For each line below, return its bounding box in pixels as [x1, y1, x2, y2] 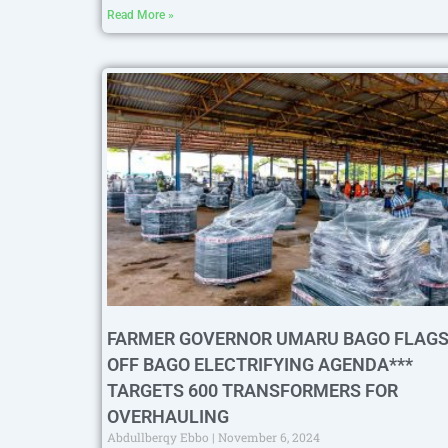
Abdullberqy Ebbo [107, 429, 212, 446]
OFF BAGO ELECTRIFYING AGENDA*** [107, 354, 413, 376]
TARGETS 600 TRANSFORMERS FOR [107, 380, 398, 402]
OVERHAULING [107, 406, 229, 428]
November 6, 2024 [215, 429, 320, 446]
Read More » [107, 7, 174, 22]
